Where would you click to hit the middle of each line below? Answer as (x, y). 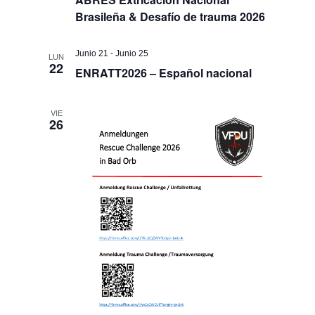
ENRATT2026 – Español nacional (164, 72)
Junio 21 (92, 53)
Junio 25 (132, 53)
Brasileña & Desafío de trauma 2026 (171, 16)
